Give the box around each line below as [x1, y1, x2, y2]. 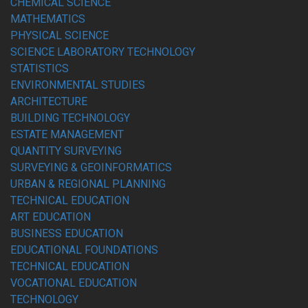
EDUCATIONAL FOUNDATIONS [10, 243, 158, 256]
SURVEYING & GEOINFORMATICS [10, 161, 172, 174]
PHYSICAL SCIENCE [10, 29, 109, 42]
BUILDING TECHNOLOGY [10, 111, 130, 124]
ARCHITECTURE [10, 95, 87, 108]
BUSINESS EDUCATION [10, 227, 123, 240]
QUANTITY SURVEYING [10, 144, 122, 157]
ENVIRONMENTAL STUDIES [10, 78, 145, 91]
